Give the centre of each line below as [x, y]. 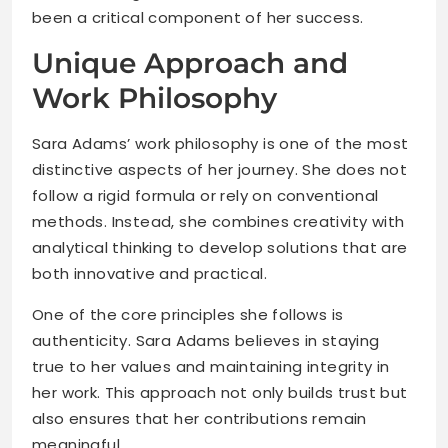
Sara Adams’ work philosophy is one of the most [220, 144]
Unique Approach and [190, 63]
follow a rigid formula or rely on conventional [205, 196]
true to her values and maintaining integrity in [211, 367]
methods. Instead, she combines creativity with [218, 222]
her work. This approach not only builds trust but [220, 393]
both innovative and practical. [149, 274]
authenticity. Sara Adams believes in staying [206, 341]
